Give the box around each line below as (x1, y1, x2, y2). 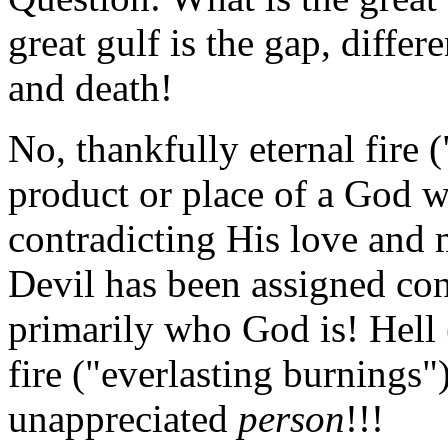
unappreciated (8, 396, 238, 440)
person (238, 396, 345, 440)
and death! (8, 65, 183, 109)
